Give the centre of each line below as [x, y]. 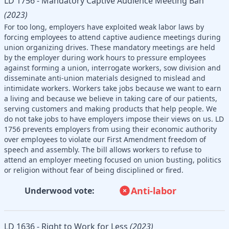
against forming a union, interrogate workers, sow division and [112, 67]
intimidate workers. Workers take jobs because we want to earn [113, 88]
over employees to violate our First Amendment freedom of [105, 139]
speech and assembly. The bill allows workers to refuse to [103, 149]
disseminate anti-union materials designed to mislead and [105, 78]
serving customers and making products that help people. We [110, 108]
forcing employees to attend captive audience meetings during [112, 37]
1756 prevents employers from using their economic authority [110, 129]
